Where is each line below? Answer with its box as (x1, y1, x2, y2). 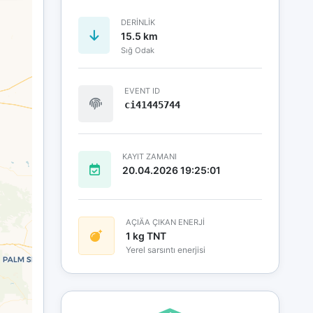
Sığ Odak (120, 45, 154, 55)
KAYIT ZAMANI (122, 151, 177, 161)
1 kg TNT (125, 229, 166, 242)
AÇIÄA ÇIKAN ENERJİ (125, 217, 205, 227)
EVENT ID (124, 85, 160, 96)
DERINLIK (120, 17, 155, 27)
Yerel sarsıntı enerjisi (125, 244, 205, 255)
